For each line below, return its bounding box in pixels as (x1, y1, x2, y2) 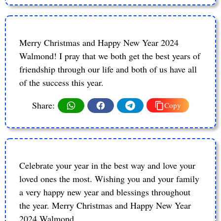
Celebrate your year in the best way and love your (19, 159, 195, 171)
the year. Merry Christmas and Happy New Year (19, 199, 191, 211)
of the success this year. (19, 76, 104, 88)
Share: (32, 99, 55, 111)
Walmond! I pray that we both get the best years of (19, 49, 200, 62)
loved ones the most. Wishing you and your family (19, 172, 199, 184)
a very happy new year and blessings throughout (19, 185, 190, 198)
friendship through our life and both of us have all (19, 63, 197, 75)
